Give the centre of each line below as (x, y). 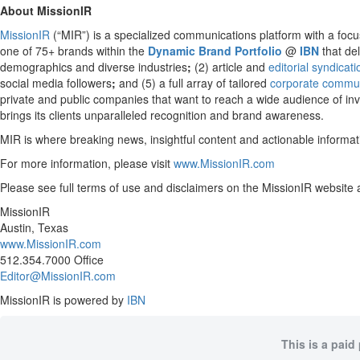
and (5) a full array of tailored (193, 83)
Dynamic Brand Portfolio (215, 51)
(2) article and (230, 67)
